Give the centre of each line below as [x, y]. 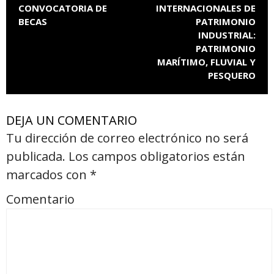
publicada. [36, 156]
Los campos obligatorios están [155, 156]
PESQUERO [232, 75]
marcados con [48, 174]
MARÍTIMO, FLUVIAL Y [206, 61]
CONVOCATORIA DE [63, 8]
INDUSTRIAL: [227, 35]
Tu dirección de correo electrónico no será [127, 138]
